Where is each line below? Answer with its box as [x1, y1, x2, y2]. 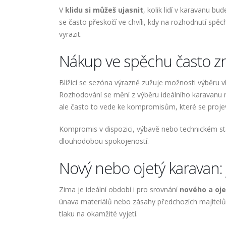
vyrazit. [59, 29, 82, 39]
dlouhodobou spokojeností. [59, 136, 149, 146]
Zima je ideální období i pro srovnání [59, 185, 180, 195]
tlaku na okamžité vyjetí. [59, 209, 138, 219]
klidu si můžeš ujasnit [65, 5, 143, 15]
